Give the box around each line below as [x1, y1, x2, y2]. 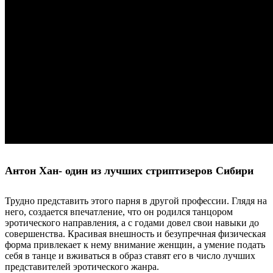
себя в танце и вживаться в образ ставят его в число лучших [5, 250, 255, 261]
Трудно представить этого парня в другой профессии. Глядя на [5, 196, 267, 207]
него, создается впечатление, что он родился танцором [5, 207, 233, 218]
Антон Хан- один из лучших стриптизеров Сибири [5, 165, 253, 177]
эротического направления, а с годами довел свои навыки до [5, 218, 259, 229]
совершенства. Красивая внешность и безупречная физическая [5, 229, 266, 239]
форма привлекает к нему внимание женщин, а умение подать [5, 239, 265, 250]
